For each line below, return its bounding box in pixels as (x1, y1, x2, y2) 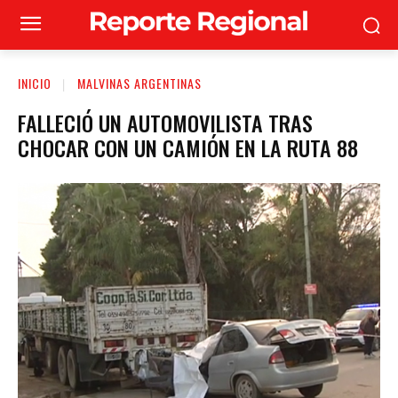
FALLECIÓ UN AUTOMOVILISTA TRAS (18, 106, 313, 139)
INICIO (18, 74, 52, 92)
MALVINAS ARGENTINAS (77, 74, 202, 92)
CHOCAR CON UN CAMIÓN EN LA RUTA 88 (18, 131, 358, 163)
